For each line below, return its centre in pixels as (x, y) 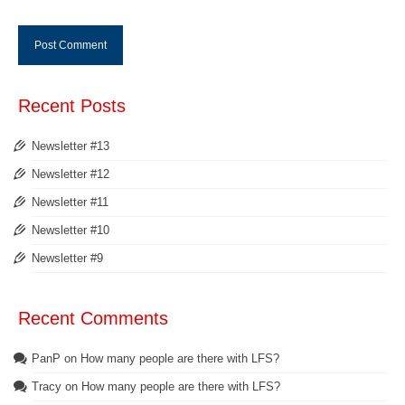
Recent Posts (72, 106)
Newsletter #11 (70, 202)
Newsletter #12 (71, 174)
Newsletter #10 (71, 230)
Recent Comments (93, 318)
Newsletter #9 (67, 258)
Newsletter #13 (71, 146)
